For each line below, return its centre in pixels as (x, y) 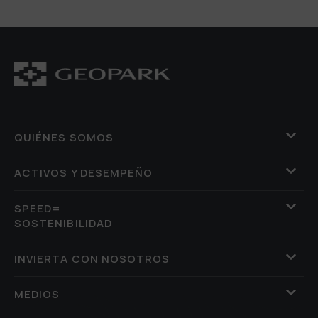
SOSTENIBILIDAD (63, 223)
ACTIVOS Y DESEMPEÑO (84, 172)
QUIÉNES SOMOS (64, 137)
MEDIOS (37, 294)
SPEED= (38, 208)
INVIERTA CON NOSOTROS (92, 258)
